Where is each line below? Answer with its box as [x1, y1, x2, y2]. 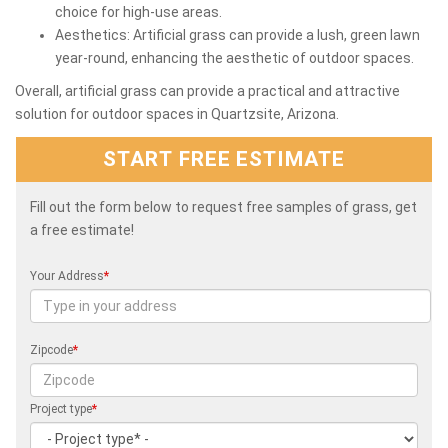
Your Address [30, 268, 104, 283]
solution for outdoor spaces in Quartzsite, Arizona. [15, 105, 339, 122]
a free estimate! [30, 221, 134, 238]
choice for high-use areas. [55, 3, 222, 20]
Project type [30, 401, 92, 416]
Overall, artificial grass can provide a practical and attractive [15, 82, 400, 99]
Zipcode [30, 342, 73, 357]
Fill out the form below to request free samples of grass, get [30, 198, 417, 215]
